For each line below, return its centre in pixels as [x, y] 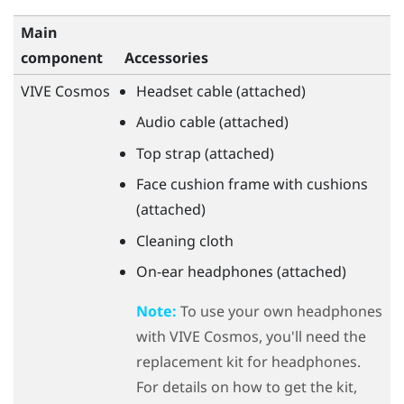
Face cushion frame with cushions [252, 184]
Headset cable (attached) [220, 91]
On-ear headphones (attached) [241, 271]
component [62, 57]
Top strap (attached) [205, 153]
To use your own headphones [279, 311]
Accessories [166, 57]
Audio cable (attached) [212, 122]
